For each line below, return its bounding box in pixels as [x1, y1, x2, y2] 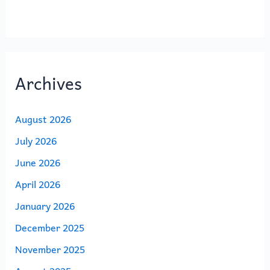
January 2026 [14, 198, 75, 214]
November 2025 [14, 241, 85, 257]
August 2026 [14, 111, 71, 127]
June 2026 [14, 154, 60, 171]
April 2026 [14, 176, 60, 192]
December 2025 [14, 219, 84, 236]
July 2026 [14, 133, 57, 149]
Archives [14, 70, 82, 97]
